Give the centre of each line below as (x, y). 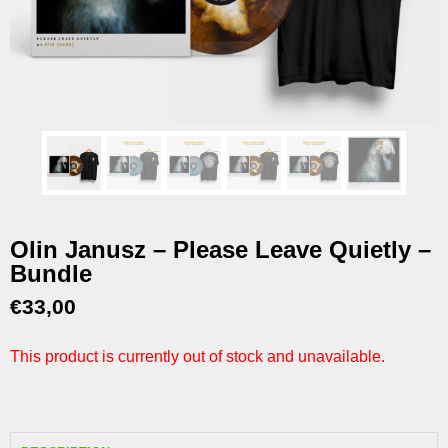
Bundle (51, 273)
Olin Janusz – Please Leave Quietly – (220, 249)
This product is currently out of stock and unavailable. (197, 357)
